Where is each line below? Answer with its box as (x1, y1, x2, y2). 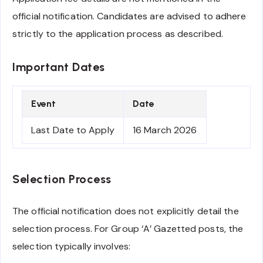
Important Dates (12, 59, 105, 74)
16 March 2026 (133, 123, 197, 136)
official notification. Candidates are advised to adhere (12, 9, 247, 22)
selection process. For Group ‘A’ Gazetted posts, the (12, 222, 244, 235)
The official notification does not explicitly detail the (12, 204, 239, 217)
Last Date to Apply (31, 123, 114, 136)
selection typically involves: (12, 240, 130, 252)
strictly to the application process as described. (12, 27, 223, 40)
